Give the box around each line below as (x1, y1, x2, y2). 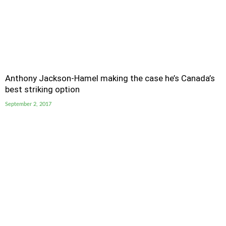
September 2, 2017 (5, 101, 51, 107)
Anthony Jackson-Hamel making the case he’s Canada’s (5, 73, 215, 83)
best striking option (5, 84, 80, 94)
